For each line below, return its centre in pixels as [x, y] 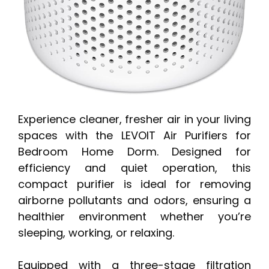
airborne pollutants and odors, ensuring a [134, 201]
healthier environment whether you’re [134, 217]
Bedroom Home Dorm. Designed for [134, 152]
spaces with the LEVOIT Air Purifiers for [134, 136]
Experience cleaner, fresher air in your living [134, 119]
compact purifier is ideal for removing [134, 184]
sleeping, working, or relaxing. [96, 233]
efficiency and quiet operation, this [134, 168]
